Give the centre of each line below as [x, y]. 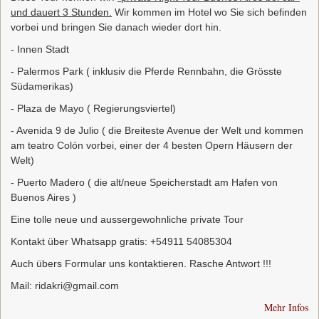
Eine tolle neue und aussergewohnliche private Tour [127, 220]
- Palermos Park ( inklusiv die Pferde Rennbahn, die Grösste [146, 72]
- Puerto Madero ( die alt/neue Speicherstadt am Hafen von [144, 183]
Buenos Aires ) [43, 198]
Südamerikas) [42, 87]
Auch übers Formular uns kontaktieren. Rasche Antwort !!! [141, 264]
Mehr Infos [286, 308]
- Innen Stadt [40, 49]
